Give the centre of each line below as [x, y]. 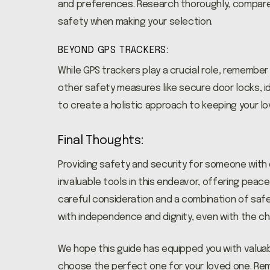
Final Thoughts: [101, 141]
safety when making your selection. [136, 22]
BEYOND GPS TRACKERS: [113, 50]
